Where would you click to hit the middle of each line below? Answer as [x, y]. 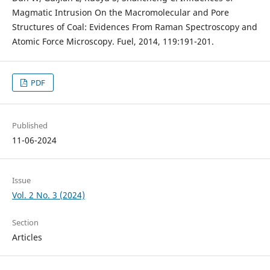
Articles [27, 237]
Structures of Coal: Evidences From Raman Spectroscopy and [134, 27]
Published [30, 126]
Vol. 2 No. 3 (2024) [48, 195]
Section [25, 223]
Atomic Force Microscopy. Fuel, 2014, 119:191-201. [113, 42]
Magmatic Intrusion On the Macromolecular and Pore [120, 13]
